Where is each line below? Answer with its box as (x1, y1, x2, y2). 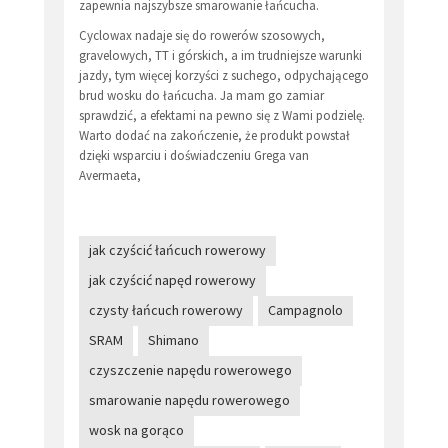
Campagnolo (268, 300, 343, 319)
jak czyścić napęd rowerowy (89, 270, 256, 289)
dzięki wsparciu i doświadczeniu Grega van (79, 146, 309, 164)
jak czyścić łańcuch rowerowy (89, 240, 266, 259)
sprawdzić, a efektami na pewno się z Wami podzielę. (79, 106, 365, 124)
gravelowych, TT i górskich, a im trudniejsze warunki (79, 46, 362, 64)
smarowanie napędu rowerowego (89, 390, 290, 409)
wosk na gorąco (89, 420, 184, 439)
